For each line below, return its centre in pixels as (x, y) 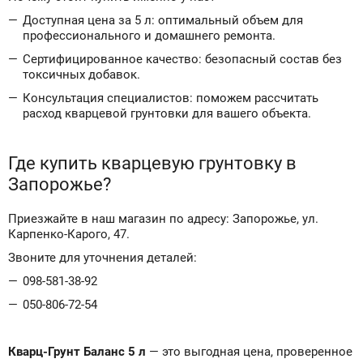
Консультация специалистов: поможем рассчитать (171, 98)
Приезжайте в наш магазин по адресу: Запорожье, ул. (163, 219)
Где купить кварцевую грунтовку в (152, 163)
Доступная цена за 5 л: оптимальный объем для (163, 20)
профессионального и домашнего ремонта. (149, 36)
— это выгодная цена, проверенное (249, 352)
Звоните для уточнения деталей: (102, 258)
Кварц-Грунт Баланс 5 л (77, 352)
